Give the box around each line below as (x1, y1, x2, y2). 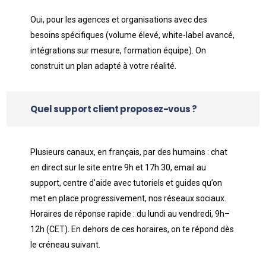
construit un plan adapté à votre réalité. (30, 61, 177, 71)
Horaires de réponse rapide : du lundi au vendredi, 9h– (30, 209, 230, 218)
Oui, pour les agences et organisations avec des (30, 15, 208, 24)
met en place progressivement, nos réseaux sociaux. (30, 194, 227, 203)
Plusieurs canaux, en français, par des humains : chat (30, 147, 228, 157)
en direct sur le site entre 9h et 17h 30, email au (30, 163, 207, 172)
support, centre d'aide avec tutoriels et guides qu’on (30, 178, 223, 188)
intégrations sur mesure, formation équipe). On (30, 46, 207, 55)
